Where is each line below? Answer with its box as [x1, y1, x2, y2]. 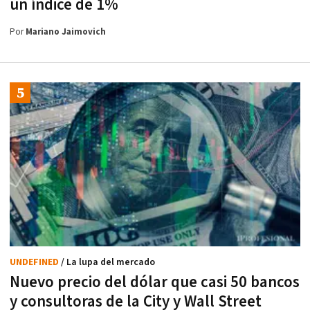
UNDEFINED [10, 255, 61, 268]
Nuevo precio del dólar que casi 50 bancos [10, 271, 300, 293]
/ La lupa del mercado [61, 255, 155, 268]
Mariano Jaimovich [26, 26, 106, 39]
